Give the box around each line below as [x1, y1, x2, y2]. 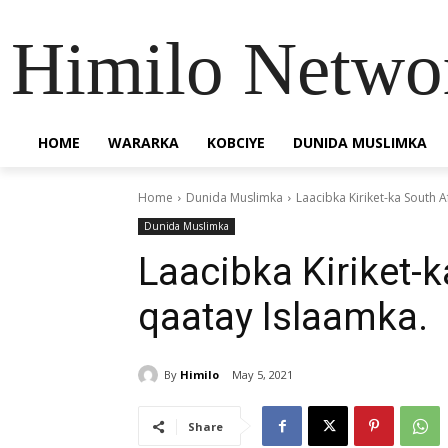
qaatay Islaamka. [138, 295, 428, 339]
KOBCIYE [207, 133, 265, 152]
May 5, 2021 [232, 367, 293, 383]
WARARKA [108, 133, 179, 152]
